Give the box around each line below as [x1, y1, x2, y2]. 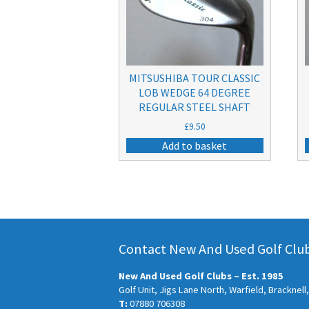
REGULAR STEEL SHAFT [139, 100, 251, 114]
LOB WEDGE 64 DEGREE [139, 86, 251, 100]
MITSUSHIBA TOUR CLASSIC [129, 71, 261, 86]
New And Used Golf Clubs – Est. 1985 [119, 270, 283, 283]
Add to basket [162, 139, 228, 153]
